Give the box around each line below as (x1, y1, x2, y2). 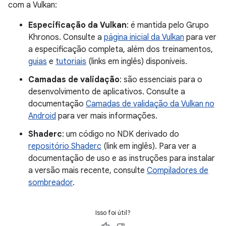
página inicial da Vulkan (104, 32, 184, 42)
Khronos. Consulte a (28, 32, 104, 42)
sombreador (28, 177, 73, 188)
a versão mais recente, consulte (28, 165, 147, 176)
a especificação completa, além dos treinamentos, (28, 44, 213, 54)
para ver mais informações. (56, 110, 157, 121)
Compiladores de (147, 165, 208, 176)
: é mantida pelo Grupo (127, 20, 209, 30)
